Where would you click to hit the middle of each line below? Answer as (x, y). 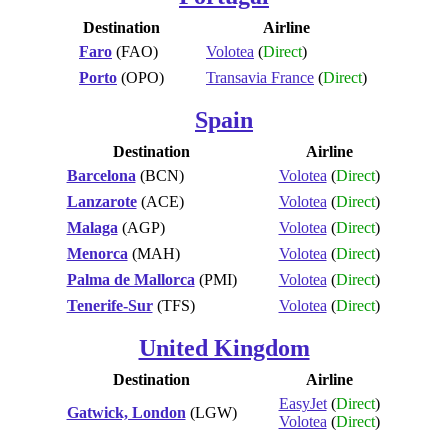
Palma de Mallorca (130, 279)
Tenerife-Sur (109, 305)
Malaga (92, 227)
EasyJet (302, 403)
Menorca (97, 253)
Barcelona (101, 175)
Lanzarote (101, 201)
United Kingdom (224, 347)
